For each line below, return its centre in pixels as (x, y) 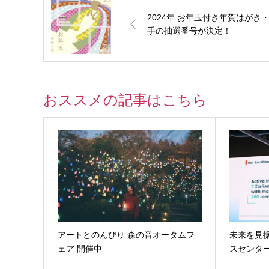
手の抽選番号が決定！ (189, 30)
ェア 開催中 (80, 248)
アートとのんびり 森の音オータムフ (126, 234)
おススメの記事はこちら (125, 100)
